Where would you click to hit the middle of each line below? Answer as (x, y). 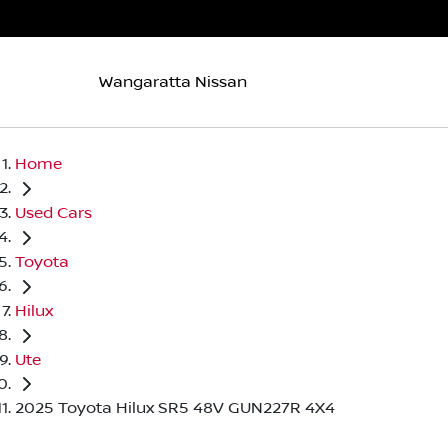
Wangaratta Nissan (173, 81)
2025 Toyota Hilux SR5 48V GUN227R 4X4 (175, 408)
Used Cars (53, 212)
